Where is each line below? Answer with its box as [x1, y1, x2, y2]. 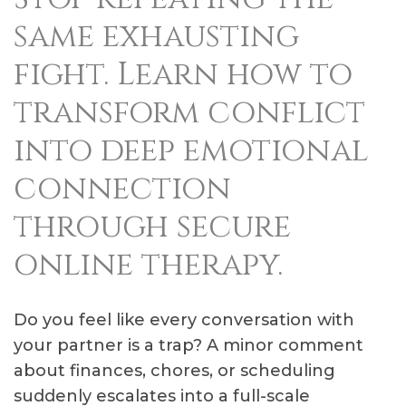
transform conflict [14, 92, 365, 134]
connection [14, 168, 231, 210]
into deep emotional [14, 130, 369, 172]
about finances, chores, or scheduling [14, 361, 335, 381]
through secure [14, 206, 291, 248]
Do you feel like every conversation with [14, 310, 354, 330]
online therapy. [14, 244, 283, 286]
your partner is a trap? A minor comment [14, 335, 363, 355]
